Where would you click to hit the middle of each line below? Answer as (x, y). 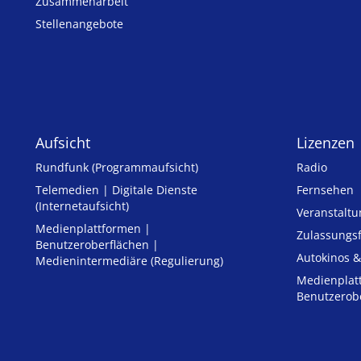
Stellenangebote (79, 23)
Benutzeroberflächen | (97, 244)
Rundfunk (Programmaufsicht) (117, 167)
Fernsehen (325, 189)
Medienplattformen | (93, 228)
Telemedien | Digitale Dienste (116, 189)
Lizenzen (326, 142)
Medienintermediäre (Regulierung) (129, 260)
